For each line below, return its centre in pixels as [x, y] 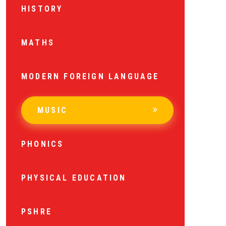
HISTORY [42, 9]
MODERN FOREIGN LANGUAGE [90, 76]
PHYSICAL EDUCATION [74, 178]
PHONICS [43, 144]
